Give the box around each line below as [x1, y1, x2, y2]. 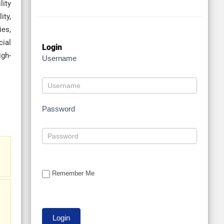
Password [41, 104, 75, 113]
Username [41, 54, 76, 63]
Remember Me [51, 169, 94, 177]
